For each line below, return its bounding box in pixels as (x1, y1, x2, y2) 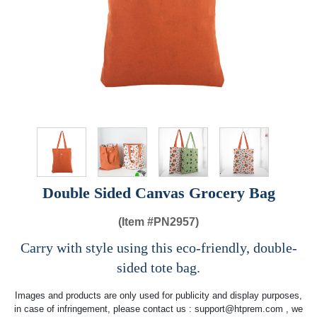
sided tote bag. (117, 260, 200, 276)
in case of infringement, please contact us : (14, 304, 195, 315)
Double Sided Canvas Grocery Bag (42, 184, 275, 202)
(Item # (118, 216, 154, 229)
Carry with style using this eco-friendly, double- (20, 240, 297, 256)
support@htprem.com (195, 304, 283, 315)
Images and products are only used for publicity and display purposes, (15, 290, 302, 301)
